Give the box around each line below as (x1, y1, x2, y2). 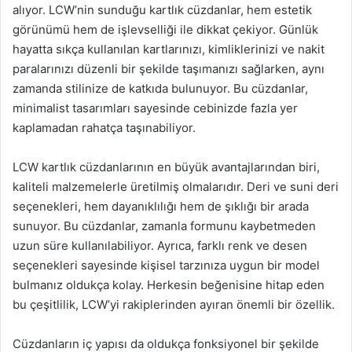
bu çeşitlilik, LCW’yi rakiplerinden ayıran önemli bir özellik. (13, 296, 335, 312)
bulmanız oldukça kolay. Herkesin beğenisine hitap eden (13, 277, 324, 292)
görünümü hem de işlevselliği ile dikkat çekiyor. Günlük (13, 21, 318, 37)
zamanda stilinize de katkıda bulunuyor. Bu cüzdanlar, (13, 80, 308, 96)
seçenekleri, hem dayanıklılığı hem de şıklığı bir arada (13, 198, 309, 214)
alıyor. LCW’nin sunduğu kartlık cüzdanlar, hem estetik (13, 2, 312, 17)
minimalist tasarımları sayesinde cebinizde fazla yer (13, 100, 298, 115)
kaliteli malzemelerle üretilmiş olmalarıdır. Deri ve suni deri (13, 178, 339, 194)
